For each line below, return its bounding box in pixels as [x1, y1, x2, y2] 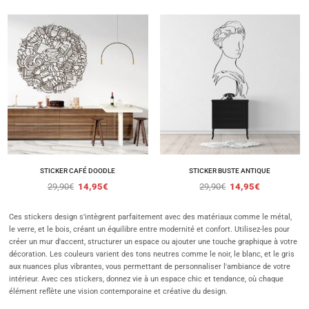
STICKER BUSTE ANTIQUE [189, 166, 271, 176]
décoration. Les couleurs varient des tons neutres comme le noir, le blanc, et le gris [9, 250, 295, 259]
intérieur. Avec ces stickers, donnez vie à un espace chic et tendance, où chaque [9, 275, 283, 284]
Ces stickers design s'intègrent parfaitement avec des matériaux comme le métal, [9, 212, 292, 222]
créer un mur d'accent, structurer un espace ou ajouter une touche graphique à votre [9, 237, 297, 247]
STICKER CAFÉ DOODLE [40, 166, 116, 176]
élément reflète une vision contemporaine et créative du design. [9, 287, 228, 297]
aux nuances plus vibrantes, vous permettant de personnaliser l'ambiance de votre [9, 262, 290, 272]
